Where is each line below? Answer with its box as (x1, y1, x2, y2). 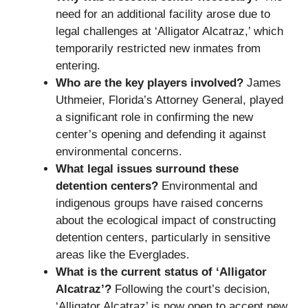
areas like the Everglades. (56, 247, 190, 261)
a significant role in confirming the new (56, 110, 253, 124)
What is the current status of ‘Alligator (56, 265, 267, 278)
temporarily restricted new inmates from (56, 41, 261, 55)
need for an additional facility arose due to (56, 7, 270, 21)
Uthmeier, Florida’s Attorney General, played (56, 93, 283, 107)
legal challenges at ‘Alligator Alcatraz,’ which (56, 24, 283, 38)
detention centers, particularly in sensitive (56, 230, 270, 244)
